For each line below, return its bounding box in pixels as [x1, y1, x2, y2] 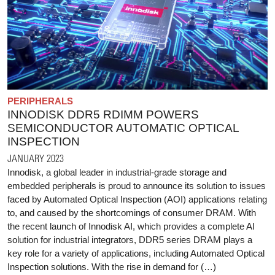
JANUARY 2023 [7, 152, 64, 164]
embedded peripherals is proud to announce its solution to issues [7, 180, 266, 191]
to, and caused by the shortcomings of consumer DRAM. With [7, 207, 256, 218]
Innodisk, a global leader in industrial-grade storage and [7, 166, 227, 177]
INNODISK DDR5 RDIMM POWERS [7, 107, 199, 121]
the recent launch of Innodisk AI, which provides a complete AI [7, 220, 255, 231]
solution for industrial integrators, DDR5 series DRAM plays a [7, 234, 252, 245]
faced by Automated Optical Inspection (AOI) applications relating [7, 193, 267, 204]
